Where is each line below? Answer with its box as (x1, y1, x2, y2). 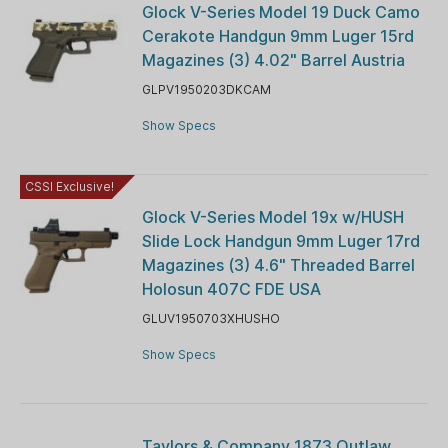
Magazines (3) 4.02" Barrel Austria (141, 49, 405, 70)
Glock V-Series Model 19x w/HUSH (141, 206, 404, 227)
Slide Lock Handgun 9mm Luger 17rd (141, 230, 420, 251)
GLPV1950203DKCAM (141, 81, 271, 97)
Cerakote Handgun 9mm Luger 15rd (141, 25, 414, 46)
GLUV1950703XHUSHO (141, 310, 280, 326)
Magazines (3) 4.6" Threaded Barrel (141, 254, 415, 275)
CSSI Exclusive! (25, 178, 114, 194)
